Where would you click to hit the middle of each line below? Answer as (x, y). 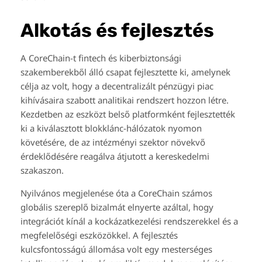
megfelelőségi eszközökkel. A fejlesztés (99, 235)
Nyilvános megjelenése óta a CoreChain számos (116, 193)
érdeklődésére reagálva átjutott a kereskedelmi (115, 156)
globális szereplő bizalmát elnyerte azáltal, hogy (117, 207)
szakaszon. (42, 170)
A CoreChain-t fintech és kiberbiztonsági (101, 58)
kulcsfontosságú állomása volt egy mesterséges (116, 249)
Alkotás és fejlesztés (117, 30)
